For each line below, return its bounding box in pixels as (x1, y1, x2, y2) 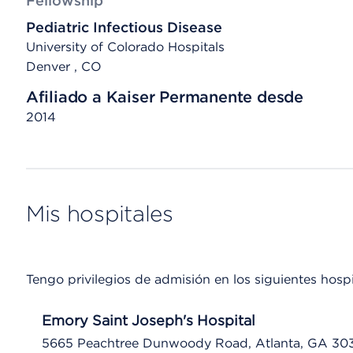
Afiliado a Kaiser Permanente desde (25, 87, 303, 106)
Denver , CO (25, 59, 102, 74)
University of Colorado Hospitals (25, 39, 225, 54)
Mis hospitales (25, 200, 173, 227)
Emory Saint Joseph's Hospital (41, 312, 255, 329)
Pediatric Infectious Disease (25, 19, 222, 35)
